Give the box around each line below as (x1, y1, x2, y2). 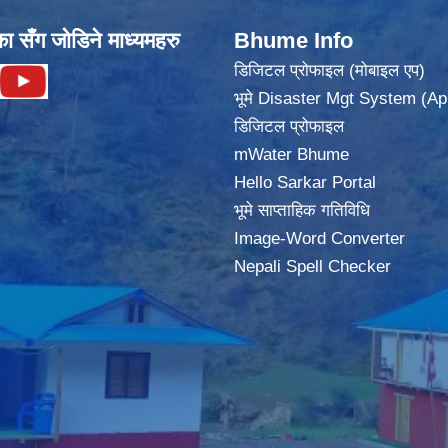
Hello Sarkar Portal (234, 172, 376, 192)
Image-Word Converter (234, 228, 405, 248)
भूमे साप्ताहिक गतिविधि (234, 200, 370, 220)
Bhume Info (234, 27, 353, 53)
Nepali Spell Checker (234, 256, 391, 276)
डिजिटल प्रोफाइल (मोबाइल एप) (234, 60, 425, 80)
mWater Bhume (234, 144, 349, 164)
